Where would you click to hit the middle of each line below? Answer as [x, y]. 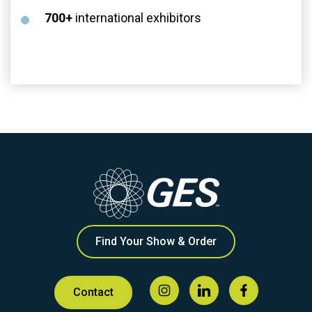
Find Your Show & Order [156, 242]
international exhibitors [138, 18]
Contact [93, 292]
